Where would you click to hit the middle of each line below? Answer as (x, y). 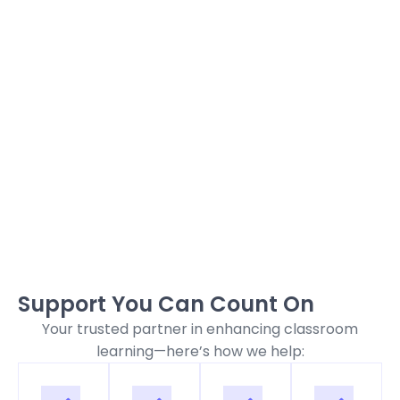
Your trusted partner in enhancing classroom (200, 329)
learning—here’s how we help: (200, 352)
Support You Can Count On (166, 304)
